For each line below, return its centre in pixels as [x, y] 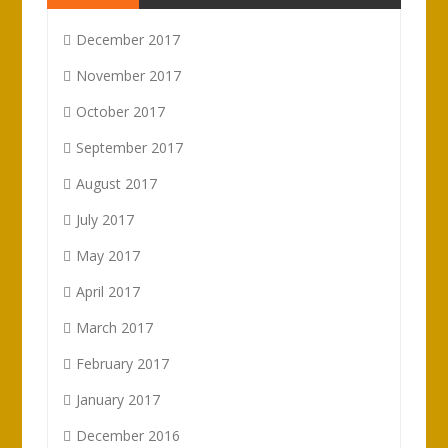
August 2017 [117, 183]
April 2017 [108, 291]
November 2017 [129, 75]
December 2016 [128, 435]
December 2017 [128, 39]
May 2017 [108, 255]
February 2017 [123, 363]
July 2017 [105, 219]
